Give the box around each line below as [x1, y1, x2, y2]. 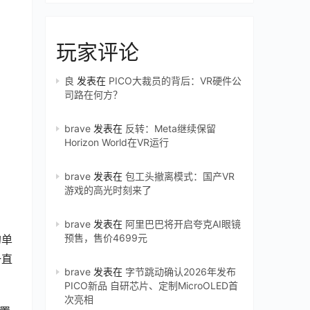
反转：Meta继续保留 [125, 122, 216, 134]
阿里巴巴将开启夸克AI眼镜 [125, 218, 241, 230]
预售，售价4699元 [64, 232, 147, 244]
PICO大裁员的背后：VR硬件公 [109, 75, 241, 86]
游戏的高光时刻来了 [64, 184, 152, 196]
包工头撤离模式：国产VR [125, 170, 235, 182]
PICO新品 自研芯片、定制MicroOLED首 [64, 280, 238, 291]
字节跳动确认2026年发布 [125, 266, 236, 277]
